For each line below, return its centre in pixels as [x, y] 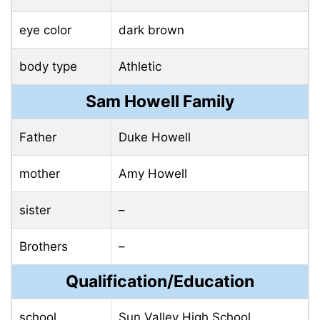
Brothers [44, 247]
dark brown [151, 30]
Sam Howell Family [160, 102]
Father [38, 137]
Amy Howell [153, 174]
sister [35, 210]
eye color [45, 30]
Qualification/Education [160, 282]
